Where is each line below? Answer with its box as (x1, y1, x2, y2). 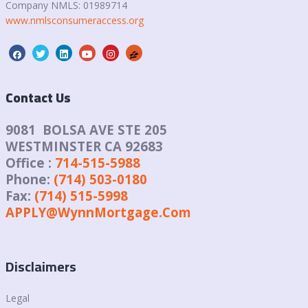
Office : (5, 154, 55, 172)
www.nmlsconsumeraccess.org (5, 13, 144, 27)
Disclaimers (5, 253, 76, 279)
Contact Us (5, 86, 71, 111)
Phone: (5, 170, 54, 188)
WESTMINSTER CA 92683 (5, 137, 163, 155)
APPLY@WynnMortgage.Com (5, 203, 191, 221)
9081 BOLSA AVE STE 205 (5, 121, 167, 139)
